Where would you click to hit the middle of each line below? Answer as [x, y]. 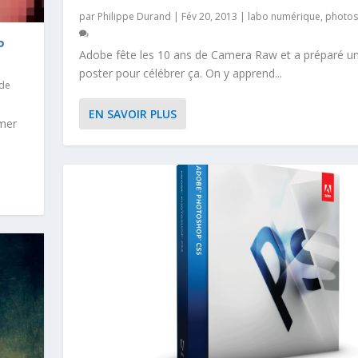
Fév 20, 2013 [209, 16]
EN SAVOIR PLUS [132, 113]
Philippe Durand [134, 16]
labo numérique [284, 16]
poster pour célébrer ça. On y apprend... [180, 73]
